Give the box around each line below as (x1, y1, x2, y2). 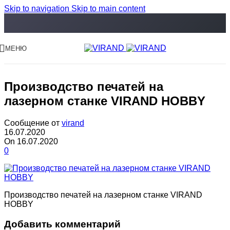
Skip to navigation (4, 4, 71, 13)
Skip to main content (71, 4, 145, 13)
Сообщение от (4, 118, 60, 127)
